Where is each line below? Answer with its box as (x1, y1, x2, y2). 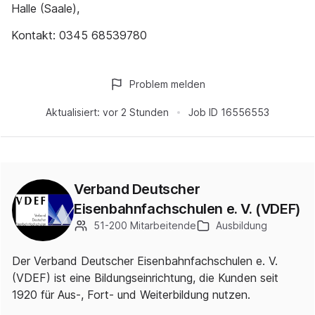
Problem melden (129, 78, 205, 90)
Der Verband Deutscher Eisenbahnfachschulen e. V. (12, 254, 278, 268)
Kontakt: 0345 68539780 (11, 28, 147, 42)
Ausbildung (216, 219, 267, 231)
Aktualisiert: (46, 106, 100, 118)
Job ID (188, 106, 218, 118)
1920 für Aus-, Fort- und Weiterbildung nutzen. (12, 288, 250, 302)
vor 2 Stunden (103, 106, 169, 118)
